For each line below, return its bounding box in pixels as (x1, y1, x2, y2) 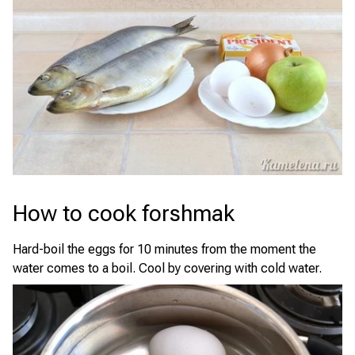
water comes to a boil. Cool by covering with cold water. (13, 261, 322, 277)
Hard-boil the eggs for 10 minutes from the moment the (13, 242, 316, 258)
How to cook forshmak (13, 200, 235, 227)
